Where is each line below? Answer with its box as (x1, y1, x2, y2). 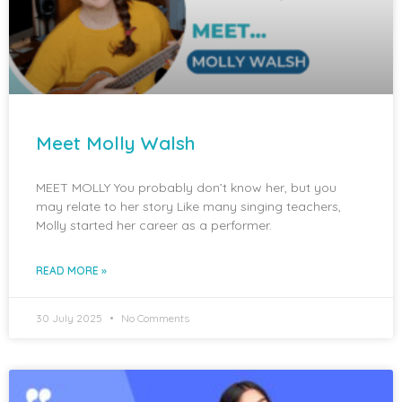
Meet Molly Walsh (36, 130, 196, 154)
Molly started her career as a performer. (36, 216, 272, 233)
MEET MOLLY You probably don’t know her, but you (36, 179, 336, 196)
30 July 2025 (36, 310, 105, 325)
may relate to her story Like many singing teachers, (36, 197, 341, 214)
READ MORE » (36, 263, 107, 277)
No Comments (118, 310, 189, 325)
